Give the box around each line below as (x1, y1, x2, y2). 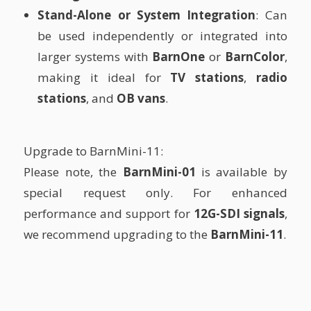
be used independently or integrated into (37, 28, 287, 44)
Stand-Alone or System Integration (37, 7, 256, 24)
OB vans (117, 90, 166, 107)
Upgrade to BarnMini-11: (24, 143, 164, 160)
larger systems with (37, 49, 153, 65)
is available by (195, 164, 287, 180)
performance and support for (24, 205, 194, 222)
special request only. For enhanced (24, 185, 287, 201)
